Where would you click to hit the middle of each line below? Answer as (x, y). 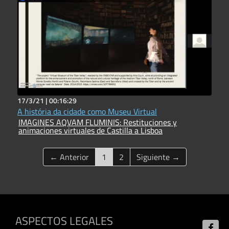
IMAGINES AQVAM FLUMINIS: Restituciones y (71, 122)
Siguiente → (158, 157)
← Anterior (69, 157)
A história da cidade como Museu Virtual (87, 111)
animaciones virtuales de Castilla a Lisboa (90, 130)
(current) (121, 156)
